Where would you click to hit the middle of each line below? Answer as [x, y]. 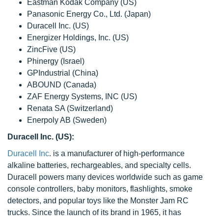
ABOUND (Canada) [62, 85]
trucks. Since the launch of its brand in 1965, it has [94, 212]
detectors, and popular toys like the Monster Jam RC [98, 201]
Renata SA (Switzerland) [70, 108]
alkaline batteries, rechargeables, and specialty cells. [99, 165]
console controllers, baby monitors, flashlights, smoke [100, 189]
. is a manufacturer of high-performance [117, 153]
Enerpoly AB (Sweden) [67, 120]
